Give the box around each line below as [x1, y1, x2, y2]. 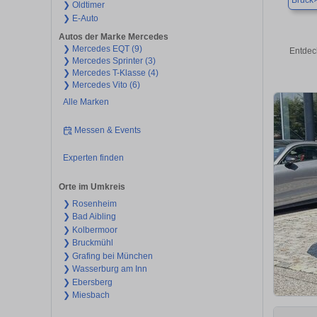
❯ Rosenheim [62, 198, 117, 209]
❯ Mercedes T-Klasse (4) [62, 68, 158, 79]
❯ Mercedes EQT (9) [62, 44, 142, 54]
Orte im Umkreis [59, 181, 125, 192]
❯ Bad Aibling [62, 212, 116, 222]
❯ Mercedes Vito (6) [62, 80, 140, 91]
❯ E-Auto [62, 13, 98, 23]
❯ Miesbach [62, 290, 110, 301]
